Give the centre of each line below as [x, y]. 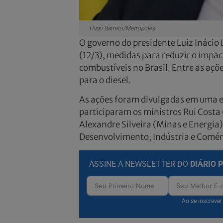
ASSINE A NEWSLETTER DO [139, 164]
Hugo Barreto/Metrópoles [119, 28]
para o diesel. [105, 80]
